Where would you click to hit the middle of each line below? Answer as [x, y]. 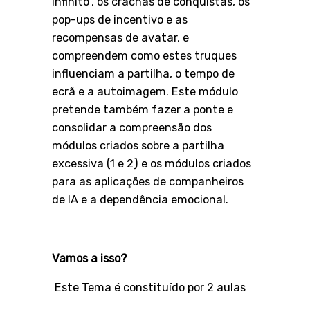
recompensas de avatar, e [121, 37]
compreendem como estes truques [145, 55]
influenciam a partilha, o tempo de [144, 73]
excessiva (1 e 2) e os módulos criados [152, 163]
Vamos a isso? [90, 258]
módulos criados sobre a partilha [138, 145]
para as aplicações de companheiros [148, 181]
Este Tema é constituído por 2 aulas [151, 288]
